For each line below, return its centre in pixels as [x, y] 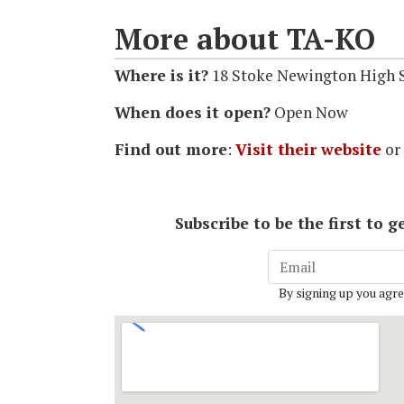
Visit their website [308, 150]
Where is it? [161, 76]
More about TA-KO [245, 39]
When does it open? [193, 113]
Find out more [171, 150]
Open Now [309, 113]
